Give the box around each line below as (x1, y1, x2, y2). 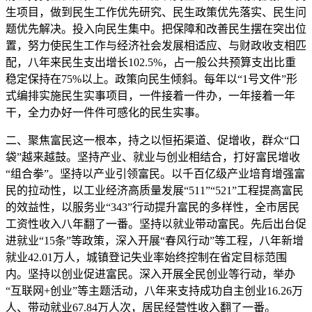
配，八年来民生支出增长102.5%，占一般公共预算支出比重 (6, 56, 296, 68)
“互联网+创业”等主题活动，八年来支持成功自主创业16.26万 (6, 285, 303, 297)
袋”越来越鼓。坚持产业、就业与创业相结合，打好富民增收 (6, 151, 300, 163)
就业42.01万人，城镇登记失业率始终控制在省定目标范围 (6, 251, 287, 263)
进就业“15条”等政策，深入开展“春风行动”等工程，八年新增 (6, 235, 304, 247)
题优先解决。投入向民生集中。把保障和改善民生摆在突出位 (6, 23, 306, 35)
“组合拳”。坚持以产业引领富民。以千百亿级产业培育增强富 (6, 168, 305, 180)
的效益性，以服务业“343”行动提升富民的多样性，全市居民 (6, 201, 299, 213)
